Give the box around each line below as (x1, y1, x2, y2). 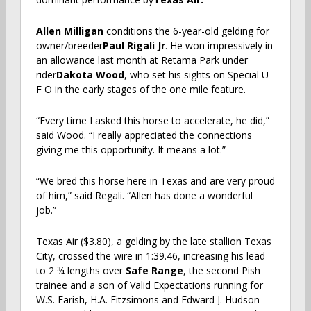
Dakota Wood (56, 67, 124, 81)
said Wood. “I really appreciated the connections (35, 128, 252, 142)
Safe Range (125, 263, 183, 277)
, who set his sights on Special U (124, 67, 269, 81)
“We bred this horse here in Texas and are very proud (35, 174, 275, 187)
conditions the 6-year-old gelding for (106, 24, 269, 37)
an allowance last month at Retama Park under (35, 53, 248, 67)
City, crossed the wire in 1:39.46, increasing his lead (35, 249, 265, 262)
